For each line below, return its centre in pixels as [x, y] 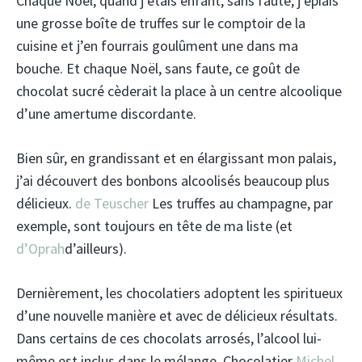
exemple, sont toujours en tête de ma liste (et [154, 226]
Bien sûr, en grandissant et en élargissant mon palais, [176, 158]
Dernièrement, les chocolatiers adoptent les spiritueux [179, 293]
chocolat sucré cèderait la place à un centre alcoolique [179, 91]
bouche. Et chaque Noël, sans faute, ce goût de [158, 68]
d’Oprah [40, 248]
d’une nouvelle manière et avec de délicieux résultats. [177, 316]
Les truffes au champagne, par [241, 203]
